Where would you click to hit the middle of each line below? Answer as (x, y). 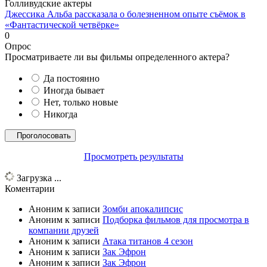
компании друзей (64, 230)
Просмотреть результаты (133, 156)
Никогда (60, 114)
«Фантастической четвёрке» (62, 24)
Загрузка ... (38, 178)
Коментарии (30, 188)
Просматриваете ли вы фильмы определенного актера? (117, 57)
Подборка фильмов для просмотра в (176, 219)
